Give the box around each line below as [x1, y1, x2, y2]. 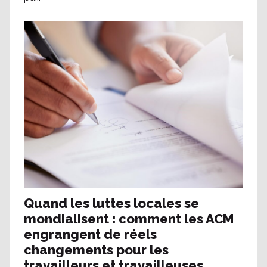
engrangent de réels [24, 226, 157, 243]
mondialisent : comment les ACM [24, 211, 234, 227]
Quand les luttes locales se [24, 195, 199, 212]
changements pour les [24, 242, 169, 258]
